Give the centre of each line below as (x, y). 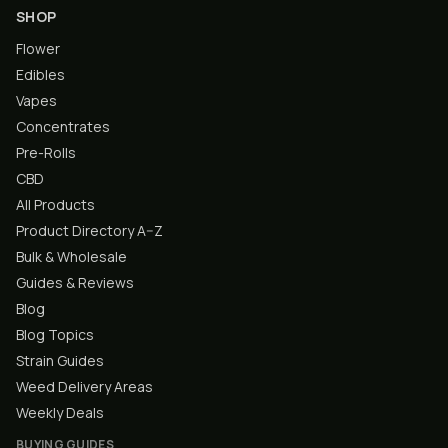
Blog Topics (55, 334)
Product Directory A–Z (89, 230)
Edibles (40, 74)
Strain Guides (60, 360)
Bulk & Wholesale (71, 256)
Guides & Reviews (75, 282)
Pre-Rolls (46, 152)
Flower (38, 48)
